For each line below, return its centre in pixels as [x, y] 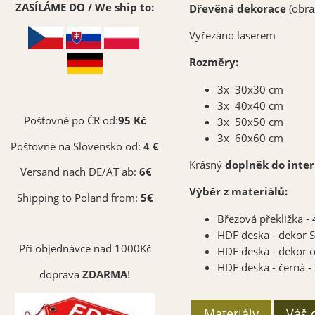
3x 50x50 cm [250, 122]
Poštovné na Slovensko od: [77, 146]
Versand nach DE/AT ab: [79, 172]
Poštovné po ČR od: [71, 121]
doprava [61, 274]
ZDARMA [105, 274]
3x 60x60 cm [250, 138]
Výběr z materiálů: [238, 192]
